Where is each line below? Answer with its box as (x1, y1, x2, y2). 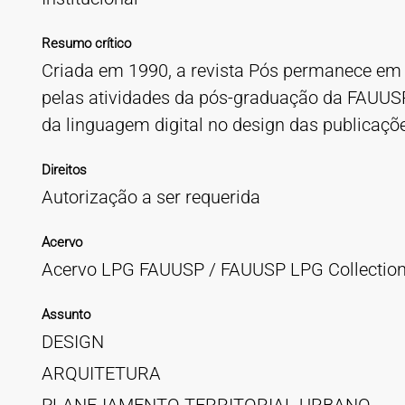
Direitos (41, 162, 87, 178)
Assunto (41, 306, 90, 323)
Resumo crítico (41, 35, 131, 52)
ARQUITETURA (41, 363, 161, 384)
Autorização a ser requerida (41, 186, 260, 208)
